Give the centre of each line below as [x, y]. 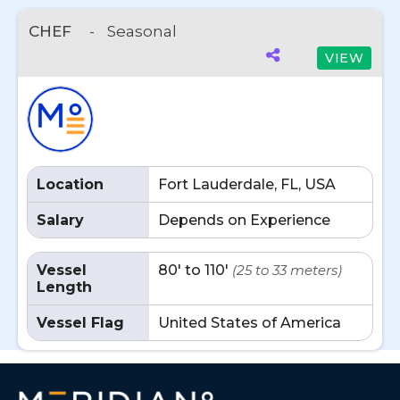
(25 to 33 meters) [287, 270]
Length [64, 287]
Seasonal [142, 31]
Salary [60, 220]
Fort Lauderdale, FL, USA [247, 184]
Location [70, 184]
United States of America [250, 323]
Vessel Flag [80, 323]
